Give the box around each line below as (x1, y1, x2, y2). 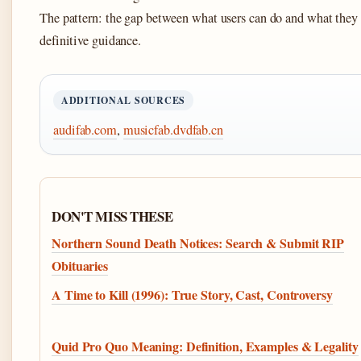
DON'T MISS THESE (52, 206, 173, 227)
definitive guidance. (39, 31, 142, 50)
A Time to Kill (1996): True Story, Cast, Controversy (52, 285, 333, 305)
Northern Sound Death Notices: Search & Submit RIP (52, 234, 345, 253)
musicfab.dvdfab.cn (122, 121, 223, 139)
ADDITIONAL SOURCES (61, 93, 185, 108)
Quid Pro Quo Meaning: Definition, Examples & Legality (52, 337, 359, 356)
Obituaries (52, 256, 109, 276)
